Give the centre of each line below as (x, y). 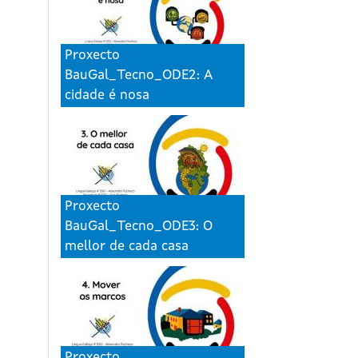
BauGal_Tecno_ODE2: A (139, 76)
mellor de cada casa (127, 247)
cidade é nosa (107, 96)
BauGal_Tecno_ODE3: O (139, 227)
